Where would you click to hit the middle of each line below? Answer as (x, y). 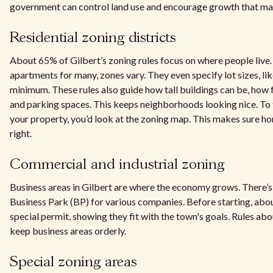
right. (21, 133)
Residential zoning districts (93, 38)
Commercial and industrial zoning (117, 165)
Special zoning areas (73, 262)
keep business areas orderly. (68, 231)
